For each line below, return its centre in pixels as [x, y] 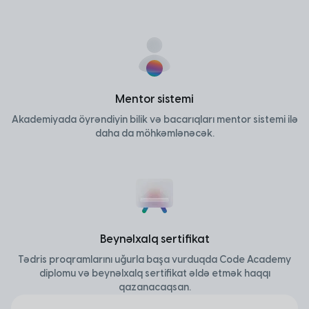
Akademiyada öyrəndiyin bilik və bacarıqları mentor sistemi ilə [154, 120]
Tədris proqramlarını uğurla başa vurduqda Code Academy [154, 260]
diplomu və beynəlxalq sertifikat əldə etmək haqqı [154, 273]
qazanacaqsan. [154, 287]
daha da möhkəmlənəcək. [154, 133]
